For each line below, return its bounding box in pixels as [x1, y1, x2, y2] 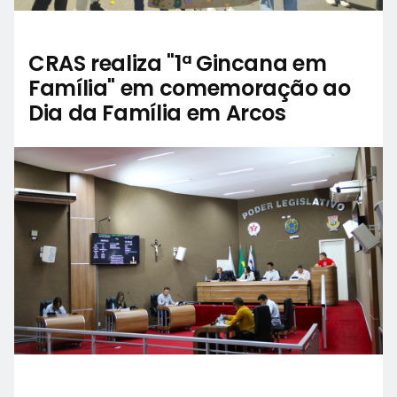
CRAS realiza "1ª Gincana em [28, 48, 327, 78]
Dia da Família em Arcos [28, 97, 286, 128]
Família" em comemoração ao [28, 73, 351, 103]
